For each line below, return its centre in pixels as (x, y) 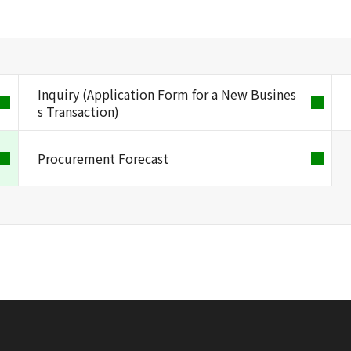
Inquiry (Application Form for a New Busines (167, 94)
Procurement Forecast (103, 158)
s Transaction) (78, 111)
